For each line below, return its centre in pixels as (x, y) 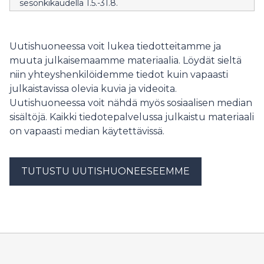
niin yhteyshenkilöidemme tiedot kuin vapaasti (119, 75)
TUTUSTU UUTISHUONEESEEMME (105, 171)
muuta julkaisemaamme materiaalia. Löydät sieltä (126, 60)
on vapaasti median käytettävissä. (87, 131)
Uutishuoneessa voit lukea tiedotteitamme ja (115, 46)
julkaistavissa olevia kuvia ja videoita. (93, 89)
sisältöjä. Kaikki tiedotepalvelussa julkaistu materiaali (132, 117)
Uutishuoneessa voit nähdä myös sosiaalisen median (131, 103)
